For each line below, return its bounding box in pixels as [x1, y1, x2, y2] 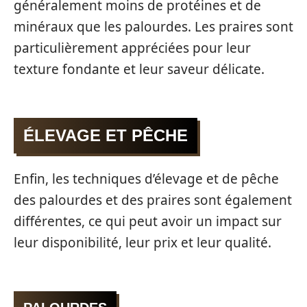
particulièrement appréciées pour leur [14, 39, 251, 57]
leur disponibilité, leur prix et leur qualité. [14, 234, 271, 251]
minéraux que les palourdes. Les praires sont [14, 18, 293, 36]
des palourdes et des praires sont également [14, 191, 292, 209]
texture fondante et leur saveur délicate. [14, 60, 265, 78]
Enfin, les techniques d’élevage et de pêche [14, 170, 279, 188]
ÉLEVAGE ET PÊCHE [23, 125, 188, 145]
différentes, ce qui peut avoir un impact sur [14, 212, 282, 230]
